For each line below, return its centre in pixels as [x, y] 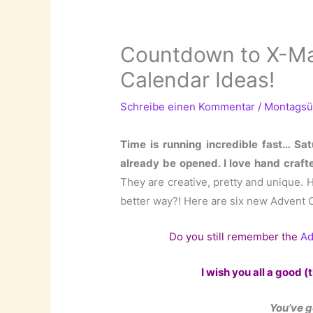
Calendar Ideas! [198, 79]
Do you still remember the [234, 236]
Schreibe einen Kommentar [188, 106]
